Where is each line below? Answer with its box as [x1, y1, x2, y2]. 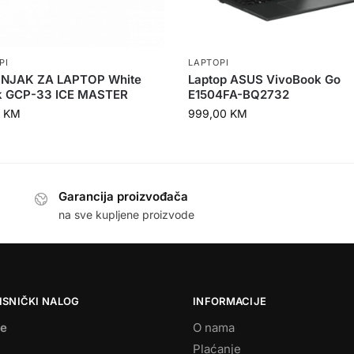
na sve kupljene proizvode [58, 207, 195, 221]
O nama [193, 319, 235, 335]
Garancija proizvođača [58, 189, 189, 205]
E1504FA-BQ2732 [188, 87, 290, 103]
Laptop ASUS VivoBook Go [188, 72, 341, 88]
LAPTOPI [188, 57, 229, 69]
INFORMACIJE [193, 295, 267, 308]
